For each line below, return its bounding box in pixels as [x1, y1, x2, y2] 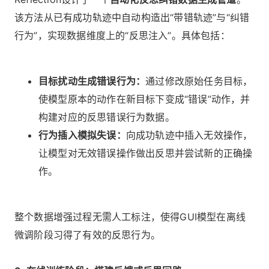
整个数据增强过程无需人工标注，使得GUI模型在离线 [14, 210, 246, 223]
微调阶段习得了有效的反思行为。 [14, 228, 160, 241]
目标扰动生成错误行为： [38, 74, 146, 87]
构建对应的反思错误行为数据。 [38, 110, 175, 123]
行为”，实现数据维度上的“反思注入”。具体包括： [14, 29, 230, 41]
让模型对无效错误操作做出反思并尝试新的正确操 [38, 147, 253, 159]
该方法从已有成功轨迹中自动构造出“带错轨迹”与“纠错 [14, 11, 250, 23]
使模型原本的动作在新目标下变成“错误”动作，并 [38, 92, 250, 105]
